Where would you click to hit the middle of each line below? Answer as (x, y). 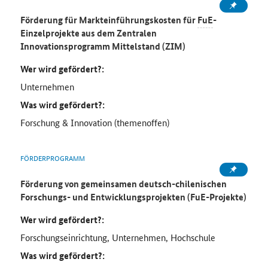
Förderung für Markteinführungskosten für (109, 20)
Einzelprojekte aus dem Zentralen (88, 33)
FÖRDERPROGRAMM (52, 158)
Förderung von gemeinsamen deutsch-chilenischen (123, 184)
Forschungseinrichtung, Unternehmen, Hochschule (118, 237)
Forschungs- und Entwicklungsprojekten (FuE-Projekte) (133, 197)
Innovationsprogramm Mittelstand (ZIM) (103, 46)
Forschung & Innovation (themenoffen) (95, 123)
